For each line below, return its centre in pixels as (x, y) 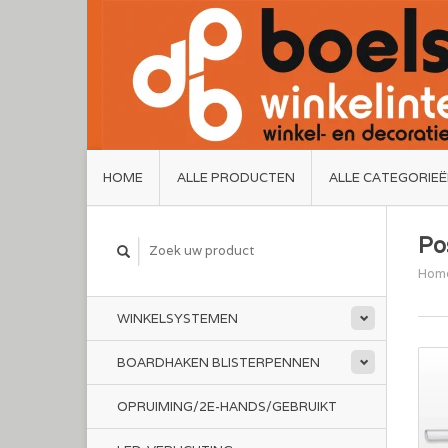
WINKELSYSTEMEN (177, 318)
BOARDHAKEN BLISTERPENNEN (218, 362)
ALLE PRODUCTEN (235, 177)
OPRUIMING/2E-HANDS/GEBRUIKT (227, 406)
